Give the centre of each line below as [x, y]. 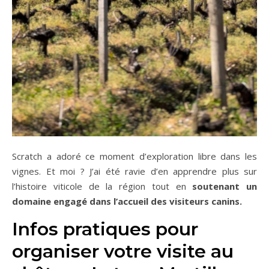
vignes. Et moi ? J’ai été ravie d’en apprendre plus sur [134, 171]
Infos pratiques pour [105, 229]
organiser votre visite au [123, 251]
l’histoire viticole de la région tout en [99, 186]
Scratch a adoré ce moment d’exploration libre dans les [134, 156]
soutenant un [221, 186]
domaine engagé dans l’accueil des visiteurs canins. [127, 201]
